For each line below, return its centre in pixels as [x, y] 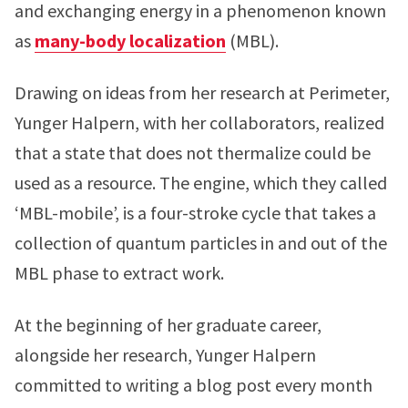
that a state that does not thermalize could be [193, 153]
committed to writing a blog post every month [194, 385]
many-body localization [130, 41]
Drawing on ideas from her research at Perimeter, [202, 92]
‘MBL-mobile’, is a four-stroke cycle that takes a [195, 213]
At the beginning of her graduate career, [168, 325]
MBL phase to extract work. [119, 273]
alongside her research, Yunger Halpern [165, 355]
